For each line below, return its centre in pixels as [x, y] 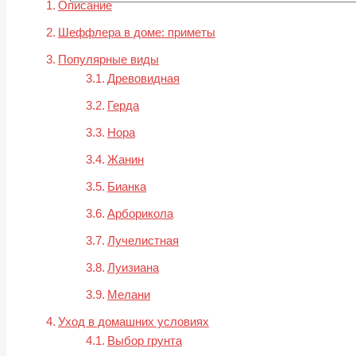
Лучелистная [143, 241]
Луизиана [133, 268]
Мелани [129, 295]
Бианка [127, 187]
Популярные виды [108, 60]
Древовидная [143, 79]
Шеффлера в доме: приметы [137, 33]
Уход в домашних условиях [133, 322]
